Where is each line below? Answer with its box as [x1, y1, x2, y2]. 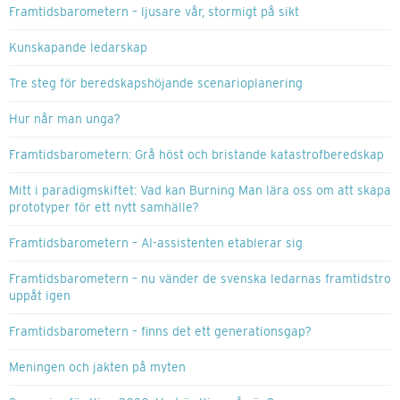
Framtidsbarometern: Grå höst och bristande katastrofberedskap [9, 147, 384, 162]
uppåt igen [9, 288, 71, 304]
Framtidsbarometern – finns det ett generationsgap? [9, 324, 312, 339]
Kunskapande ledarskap [9, 40, 147, 55]
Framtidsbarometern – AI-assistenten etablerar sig [9, 236, 303, 251]
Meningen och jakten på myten [9, 360, 186, 375]
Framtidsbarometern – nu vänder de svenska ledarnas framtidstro [9, 271, 391, 287]
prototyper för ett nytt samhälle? [9, 200, 199, 215]
